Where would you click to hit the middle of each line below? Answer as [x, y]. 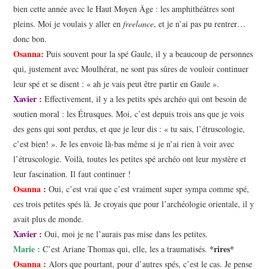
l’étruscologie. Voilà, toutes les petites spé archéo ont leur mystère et [130, 159]
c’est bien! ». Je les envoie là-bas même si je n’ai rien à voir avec [124, 144]
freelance [139, 24]
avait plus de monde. [49, 219]
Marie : [27, 249]
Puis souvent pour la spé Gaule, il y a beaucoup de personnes [149, 54]
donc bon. [30, 39]
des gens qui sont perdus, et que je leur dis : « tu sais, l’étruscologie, [129, 129]
